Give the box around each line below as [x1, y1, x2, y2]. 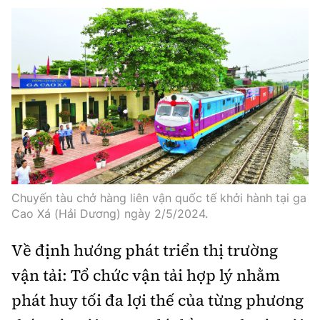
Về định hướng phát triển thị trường [11, 239, 278, 261]
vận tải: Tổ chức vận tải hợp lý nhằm [11, 264, 280, 286]
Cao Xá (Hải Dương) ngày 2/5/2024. [11, 206, 208, 221]
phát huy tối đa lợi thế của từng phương [11, 289, 304, 311]
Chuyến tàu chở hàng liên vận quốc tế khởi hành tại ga [11, 191, 306, 206]
